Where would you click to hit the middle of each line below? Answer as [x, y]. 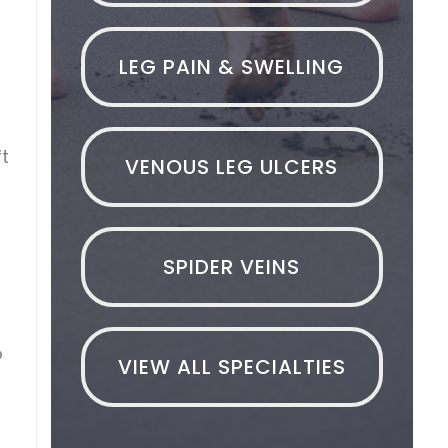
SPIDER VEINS [232, 266]
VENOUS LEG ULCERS [232, 166]
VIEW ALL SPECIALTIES [231, 366]
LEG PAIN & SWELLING [232, 66]
